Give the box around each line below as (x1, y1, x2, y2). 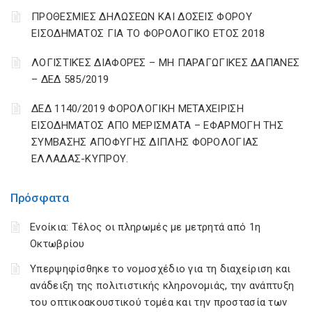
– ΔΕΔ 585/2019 (31, 73, 109, 86)
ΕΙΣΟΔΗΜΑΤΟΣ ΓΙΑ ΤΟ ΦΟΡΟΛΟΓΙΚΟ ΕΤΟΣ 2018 (31, 27, 265, 40)
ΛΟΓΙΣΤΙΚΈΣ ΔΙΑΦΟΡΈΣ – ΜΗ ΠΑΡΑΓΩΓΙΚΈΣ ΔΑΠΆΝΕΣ (31, 56, 300, 69)
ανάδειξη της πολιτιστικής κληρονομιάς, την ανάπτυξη (30, 279, 295, 292)
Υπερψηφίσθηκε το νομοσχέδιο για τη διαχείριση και (30, 263, 291, 275)
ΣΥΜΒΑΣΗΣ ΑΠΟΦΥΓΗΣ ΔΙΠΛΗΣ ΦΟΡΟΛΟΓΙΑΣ (31, 136, 259, 148)
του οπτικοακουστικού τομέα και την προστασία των (30, 296, 288, 309)
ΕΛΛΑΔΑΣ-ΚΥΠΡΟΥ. (31, 153, 129, 165)
